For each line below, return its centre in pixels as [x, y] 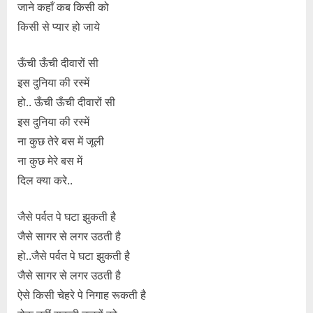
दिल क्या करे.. [45, 181]
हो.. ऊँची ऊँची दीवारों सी [66, 102]
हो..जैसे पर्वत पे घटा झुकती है [74, 256]
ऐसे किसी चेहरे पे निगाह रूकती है [82, 295]
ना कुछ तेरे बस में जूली [61, 141]
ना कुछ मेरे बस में [50, 161]
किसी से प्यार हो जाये [59, 27]
